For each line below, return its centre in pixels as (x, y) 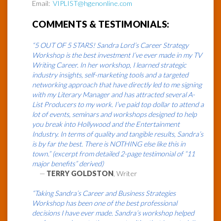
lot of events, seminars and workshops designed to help (114, 114)
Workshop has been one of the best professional (105, 203)
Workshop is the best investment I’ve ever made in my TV (117, 55)
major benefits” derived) (68, 164)
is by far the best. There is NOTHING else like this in (109, 144)
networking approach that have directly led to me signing (117, 85)
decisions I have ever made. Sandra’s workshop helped (113, 213)
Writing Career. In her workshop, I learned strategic (109, 65)
